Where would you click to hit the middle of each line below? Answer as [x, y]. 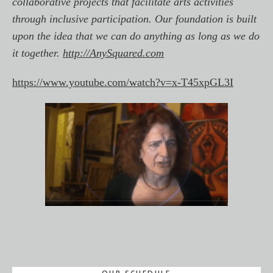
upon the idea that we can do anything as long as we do [136, 36]
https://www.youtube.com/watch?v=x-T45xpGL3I [123, 82]
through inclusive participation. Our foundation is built [134, 19]
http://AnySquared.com [113, 53]
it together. [37, 53]
